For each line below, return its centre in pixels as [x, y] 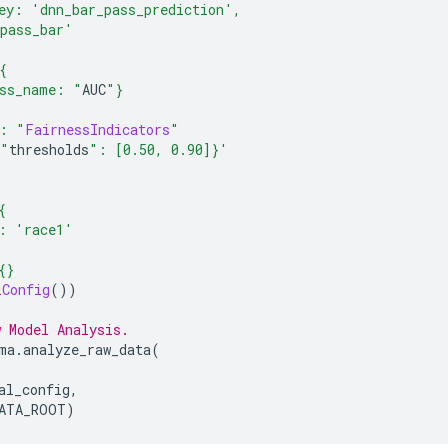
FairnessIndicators [97, 129]
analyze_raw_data [87, 349]
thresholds [49, 149]
